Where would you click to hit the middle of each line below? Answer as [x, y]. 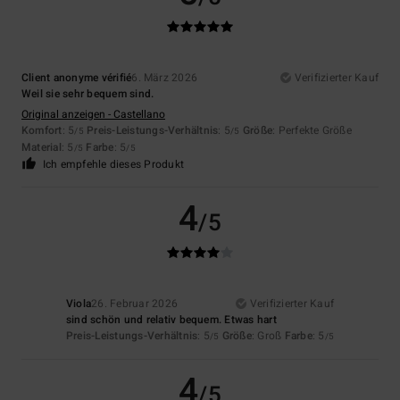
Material [42, 148]
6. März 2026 [165, 78]
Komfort [42, 131]
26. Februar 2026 [135, 304]
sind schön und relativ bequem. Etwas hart [171, 320]
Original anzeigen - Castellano [93, 115]
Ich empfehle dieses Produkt [113, 165]
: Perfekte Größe [312, 131]
